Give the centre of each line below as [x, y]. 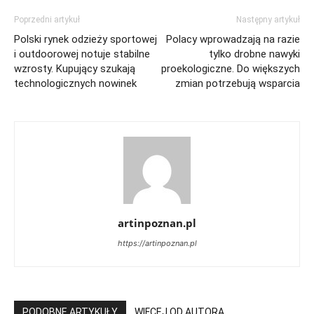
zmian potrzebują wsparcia [238, 83]
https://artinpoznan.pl [157, 243]
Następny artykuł [268, 20]
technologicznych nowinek [75, 83]
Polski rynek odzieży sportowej [86, 39]
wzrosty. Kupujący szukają [75, 69]
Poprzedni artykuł [47, 20]
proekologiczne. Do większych [231, 69]
